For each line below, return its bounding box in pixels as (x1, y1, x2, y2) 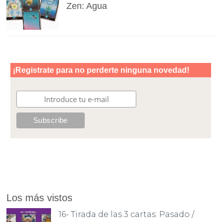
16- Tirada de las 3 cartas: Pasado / (58, 210, 195, 220)
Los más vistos (6, 192, 73, 204)
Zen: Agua (66, 1, 107, 11)
